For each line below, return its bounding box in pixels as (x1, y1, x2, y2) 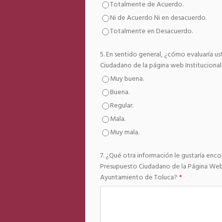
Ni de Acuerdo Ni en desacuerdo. (110, 12, 207, 24)
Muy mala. (110, 127, 139, 138)
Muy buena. (110, 73, 144, 85)
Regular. (110, 100, 133, 111)
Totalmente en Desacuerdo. (110, 26, 193, 37)
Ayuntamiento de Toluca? (100, 172, 177, 183)
